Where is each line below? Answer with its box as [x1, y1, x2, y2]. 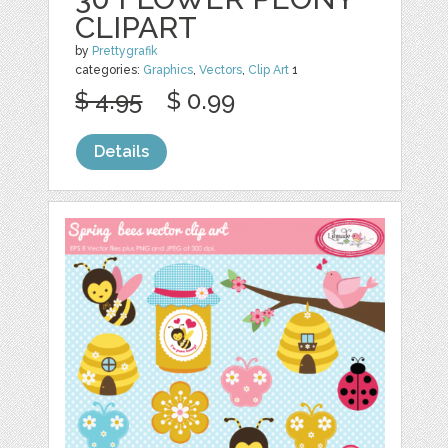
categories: [75, 63, 144, 78]
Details [94, 142, 150, 162]
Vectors [199, 63, 243, 78]
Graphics [143, 63, 194, 78]
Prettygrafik [92, 44, 159, 59]
